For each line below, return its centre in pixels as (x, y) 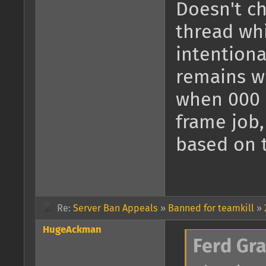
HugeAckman (72, 230)
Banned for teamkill (211, 208)
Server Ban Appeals (115, 208)
